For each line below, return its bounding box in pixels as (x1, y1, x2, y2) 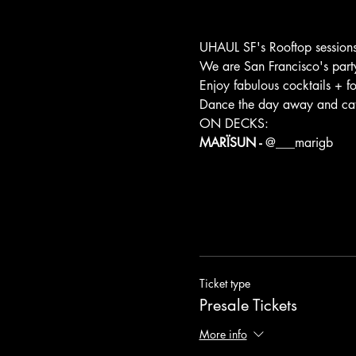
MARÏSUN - (199, 134, 265, 152)
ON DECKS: (199, 115, 269, 133)
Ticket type (199, 276, 250, 292)
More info (199, 327, 247, 342)
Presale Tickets (199, 295, 297, 316)
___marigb (275, 134, 333, 152)
